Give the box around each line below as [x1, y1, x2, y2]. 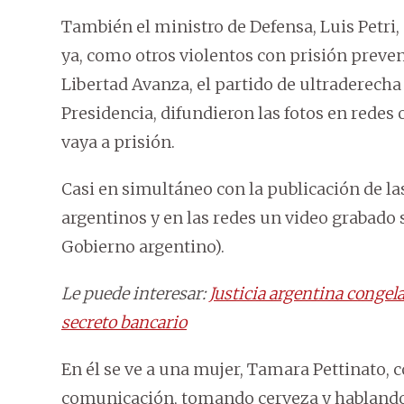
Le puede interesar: [61, 283, 209, 305]
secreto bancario [61, 312, 187, 334]
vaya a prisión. [61, 132, 175, 153]
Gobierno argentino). [61, 236, 225, 258]
